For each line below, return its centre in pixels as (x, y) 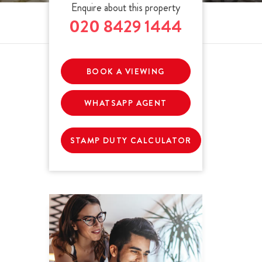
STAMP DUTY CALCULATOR (131, 140)
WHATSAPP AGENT (125, 103)
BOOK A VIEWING (125, 71)
